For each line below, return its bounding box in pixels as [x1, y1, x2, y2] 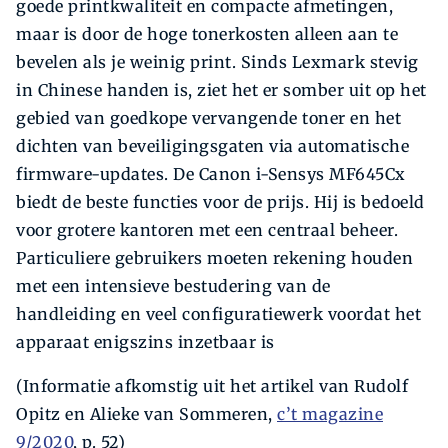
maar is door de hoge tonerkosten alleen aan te [16, 23, 398, 44]
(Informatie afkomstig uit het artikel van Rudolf [16, 375, 408, 396]
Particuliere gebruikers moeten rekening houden [16, 247, 413, 268]
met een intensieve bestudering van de [16, 275, 331, 296]
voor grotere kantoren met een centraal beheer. [16, 219, 398, 240]
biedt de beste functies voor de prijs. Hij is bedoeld [16, 191, 425, 212]
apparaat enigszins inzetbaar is [16, 331, 275, 352]
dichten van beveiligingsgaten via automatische [16, 135, 409, 156]
